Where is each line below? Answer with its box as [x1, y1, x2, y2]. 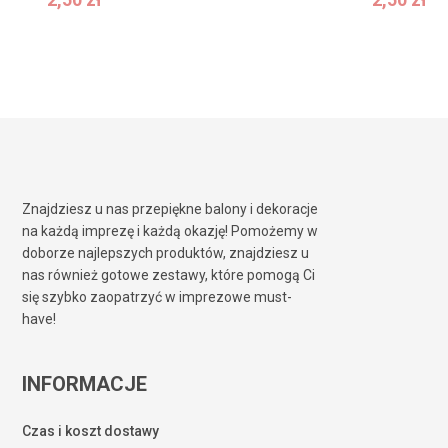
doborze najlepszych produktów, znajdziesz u [22, 245, 310, 262]
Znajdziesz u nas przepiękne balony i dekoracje [22, 201, 319, 218]
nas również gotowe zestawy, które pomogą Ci [22, 267, 316, 284]
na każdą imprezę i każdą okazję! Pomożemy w [22, 223, 319, 240]
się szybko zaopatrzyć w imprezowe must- [22, 289, 293, 306]
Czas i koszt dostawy [22, 423, 160, 440]
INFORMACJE [22, 372, 148, 397]
